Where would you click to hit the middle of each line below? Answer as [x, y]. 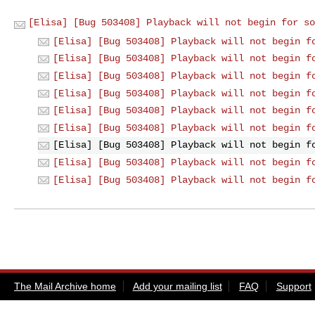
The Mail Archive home [65, 287]
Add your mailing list [177, 287]
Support [294, 287]
